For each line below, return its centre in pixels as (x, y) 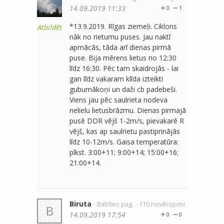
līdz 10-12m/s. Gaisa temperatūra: (124, 141)
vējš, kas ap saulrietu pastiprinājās (125, 131)
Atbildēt (49, 27)
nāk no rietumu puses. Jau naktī (120, 36)
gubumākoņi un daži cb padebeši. (123, 89)
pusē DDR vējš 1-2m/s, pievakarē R (127, 120)
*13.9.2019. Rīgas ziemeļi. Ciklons (123, 26)
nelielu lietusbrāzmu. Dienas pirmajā (128, 110)
